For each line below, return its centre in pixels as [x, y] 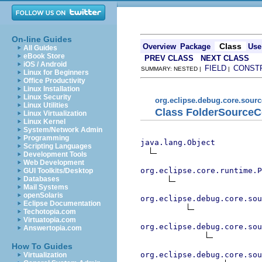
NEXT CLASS [225, 58]
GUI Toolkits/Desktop [58, 171]
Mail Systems [46, 187]
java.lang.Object [178, 142]
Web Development [54, 163]
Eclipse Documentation [62, 204]
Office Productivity [54, 81]
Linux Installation [51, 89]
